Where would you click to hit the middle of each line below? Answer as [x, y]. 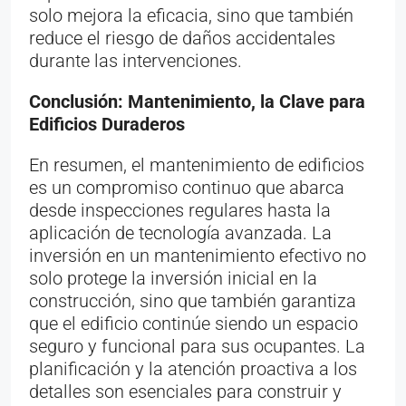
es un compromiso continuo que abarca [187, 187]
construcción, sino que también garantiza [193, 300]
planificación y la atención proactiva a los [193, 368]
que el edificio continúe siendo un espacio [193, 323]
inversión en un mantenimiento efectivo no [198, 255]
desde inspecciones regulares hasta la [180, 210]
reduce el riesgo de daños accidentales [182, 38]
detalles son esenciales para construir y [185, 391]
